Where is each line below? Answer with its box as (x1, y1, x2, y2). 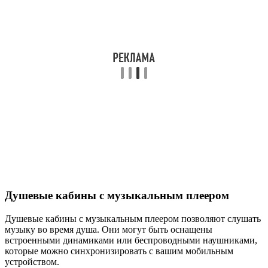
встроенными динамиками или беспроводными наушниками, (5, 235, 257, 246)
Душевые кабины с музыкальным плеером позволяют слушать (5, 214, 261, 224)
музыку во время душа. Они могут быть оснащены (5, 224, 212, 235)
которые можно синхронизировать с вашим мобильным (5, 246, 233, 257)
